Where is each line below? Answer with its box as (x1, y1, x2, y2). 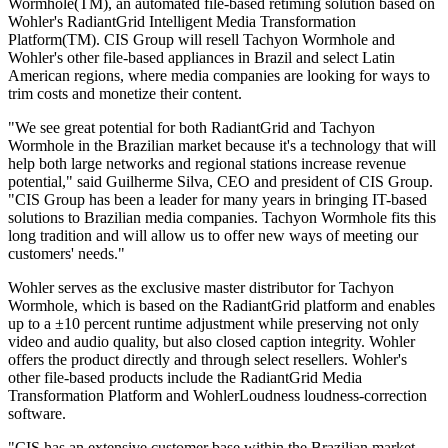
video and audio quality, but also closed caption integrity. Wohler (8, 332, 415, 350)
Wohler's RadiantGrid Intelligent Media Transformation (8, 12, 356, 30)
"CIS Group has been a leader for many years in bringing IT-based (8, 190, 427, 208)
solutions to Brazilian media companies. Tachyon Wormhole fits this (8, 208, 436, 226)
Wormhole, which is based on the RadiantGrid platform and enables (8, 296, 435, 314)
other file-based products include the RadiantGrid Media (8, 368, 362, 386)
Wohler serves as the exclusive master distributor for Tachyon (8, 278, 394, 296)
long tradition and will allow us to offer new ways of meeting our (8, 226, 418, 244)
